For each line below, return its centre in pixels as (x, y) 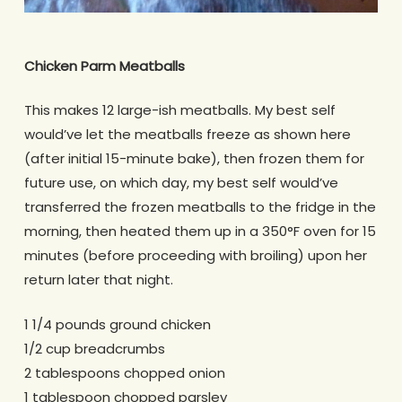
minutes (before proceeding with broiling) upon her (195, 256)
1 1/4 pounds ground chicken (117, 324)
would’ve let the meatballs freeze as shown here (187, 135)
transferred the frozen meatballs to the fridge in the (200, 207)
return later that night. (98, 280)
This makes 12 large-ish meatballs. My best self (179, 110)
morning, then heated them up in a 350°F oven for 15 (200, 232)
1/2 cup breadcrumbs (94, 348)
